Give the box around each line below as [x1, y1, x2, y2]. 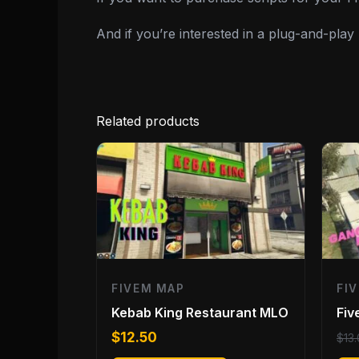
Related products [96, 112, 200, 129]
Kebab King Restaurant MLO [111, 304, 288, 321]
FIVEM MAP [111, 281, 185, 295]
